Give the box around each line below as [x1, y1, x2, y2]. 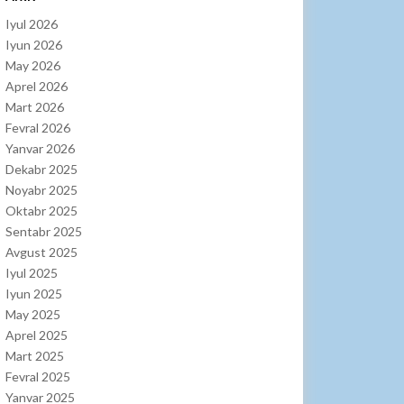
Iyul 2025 [5, 265, 58, 281]
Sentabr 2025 [5, 224, 82, 240]
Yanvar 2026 [5, 141, 75, 157]
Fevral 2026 [5, 120, 70, 136]
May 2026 [5, 58, 60, 74]
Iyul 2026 [5, 16, 58, 32]
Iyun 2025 [5, 286, 62, 302]
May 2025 [5, 307, 60, 323]
